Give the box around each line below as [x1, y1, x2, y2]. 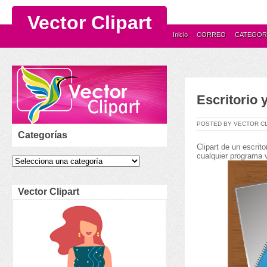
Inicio [173, 31, 188, 38]
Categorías [18, 130, 67, 140]
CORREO [197, 31, 226, 38]
